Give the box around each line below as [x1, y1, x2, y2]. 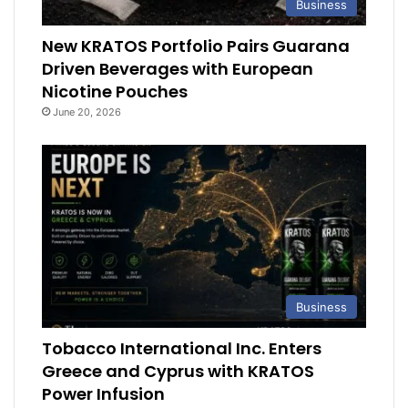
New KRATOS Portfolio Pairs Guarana [42, 34, 351, 57]
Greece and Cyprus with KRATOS [42, 359, 315, 382]
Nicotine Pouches [42, 79, 189, 103]
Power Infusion [42, 382, 166, 405]
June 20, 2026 [53, 105, 122, 118]
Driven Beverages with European [42, 56, 314, 80]
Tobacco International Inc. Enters [42, 336, 322, 360]
